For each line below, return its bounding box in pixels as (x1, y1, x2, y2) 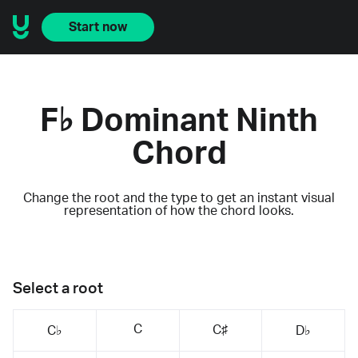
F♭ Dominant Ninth (40, 105, 318, 137)
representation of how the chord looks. (64, 204, 294, 217)
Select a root (13, 280, 103, 296)
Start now (69, 21, 127, 34)
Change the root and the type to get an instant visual (23, 191, 335, 205)
